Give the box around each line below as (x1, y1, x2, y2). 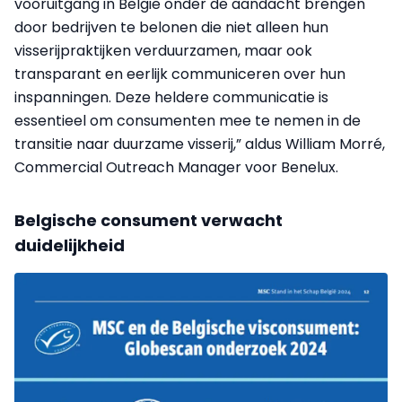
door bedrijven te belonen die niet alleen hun (14, 17, 328, 39)
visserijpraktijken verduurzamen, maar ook (14, 40, 312, 62)
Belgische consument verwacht (14, 209, 283, 232)
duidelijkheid (14, 234, 125, 258)
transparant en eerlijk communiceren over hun (14, 64, 345, 85)
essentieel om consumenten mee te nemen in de (14, 110, 361, 132)
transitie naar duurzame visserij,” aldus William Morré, (14, 134, 385, 155)
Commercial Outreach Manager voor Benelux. (14, 157, 338, 179)
